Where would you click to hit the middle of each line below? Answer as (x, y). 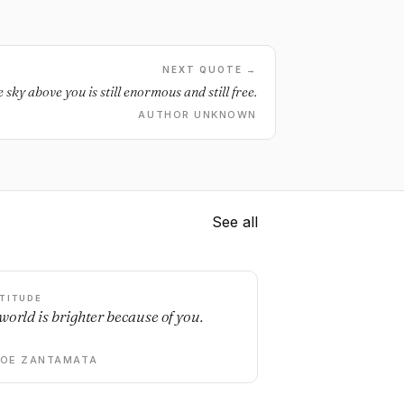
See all (235, 222)
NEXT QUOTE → (210, 69)
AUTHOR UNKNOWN (197, 115)
